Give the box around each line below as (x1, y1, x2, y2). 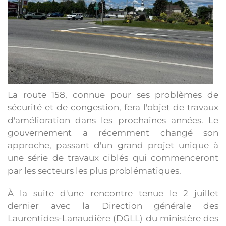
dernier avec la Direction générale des (8, 201, 218, 211)
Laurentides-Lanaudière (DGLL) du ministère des (8, 213, 218, 223)
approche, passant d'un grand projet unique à (8, 140, 218, 150)
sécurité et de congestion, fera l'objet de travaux (8, 102, 218, 112)
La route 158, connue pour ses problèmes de (8, 90, 218, 100)
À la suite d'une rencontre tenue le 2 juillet (8, 188, 218, 198)
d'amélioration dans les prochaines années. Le (8, 115, 218, 125)
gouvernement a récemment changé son (8, 128, 218, 138)
